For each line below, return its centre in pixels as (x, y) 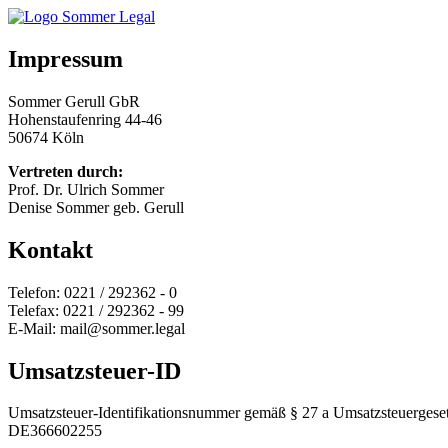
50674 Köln (46, 137)
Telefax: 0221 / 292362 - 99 (96, 310)
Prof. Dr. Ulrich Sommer (86, 189)
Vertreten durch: (65, 171)
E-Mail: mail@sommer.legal (96, 328)
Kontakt (50, 249)
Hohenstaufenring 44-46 (85, 119)
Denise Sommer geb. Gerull (96, 207)
